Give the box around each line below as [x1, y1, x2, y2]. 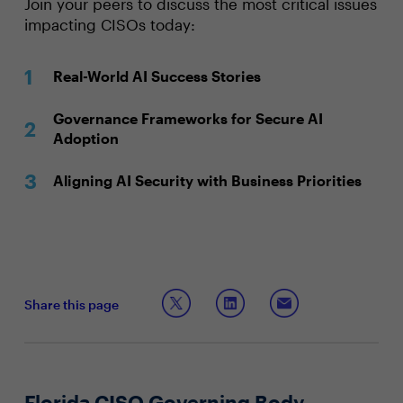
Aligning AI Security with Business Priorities [52, 172, 362, 189]
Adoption [52, 130, 119, 147]
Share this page [23, 296, 119, 312]
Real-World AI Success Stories [52, 67, 261, 85]
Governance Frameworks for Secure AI [52, 110, 323, 127]
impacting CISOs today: [23, 15, 195, 33]
